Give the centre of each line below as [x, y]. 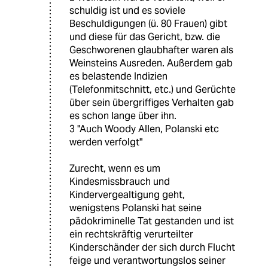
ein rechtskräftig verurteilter [131, 234]
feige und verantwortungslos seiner [147, 260]
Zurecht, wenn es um [115, 168]
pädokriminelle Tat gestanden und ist [152, 221]
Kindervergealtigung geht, [127, 194]
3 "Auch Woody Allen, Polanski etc [144, 129]
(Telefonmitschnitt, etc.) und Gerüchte [153, 89]
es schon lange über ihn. [123, 115]
